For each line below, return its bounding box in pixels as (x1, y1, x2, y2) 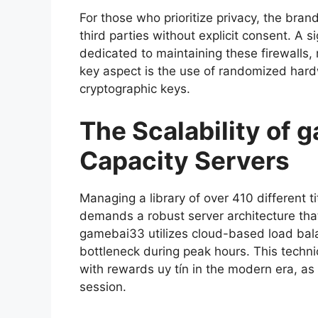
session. (79, 280, 126, 295)
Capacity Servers (79, 146, 290, 176)
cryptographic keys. (79, 81, 190, 96)
